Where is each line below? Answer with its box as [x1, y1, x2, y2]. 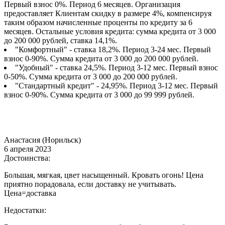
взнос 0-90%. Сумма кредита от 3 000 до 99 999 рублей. [4, 90, 194, 99]
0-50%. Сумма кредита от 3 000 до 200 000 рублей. [4, 72, 177, 81]
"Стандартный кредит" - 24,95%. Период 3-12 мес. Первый [15, 81, 218, 90]
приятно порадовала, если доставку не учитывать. [4, 180, 176, 189]
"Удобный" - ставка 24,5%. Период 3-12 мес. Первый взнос [15, 63, 218, 72]
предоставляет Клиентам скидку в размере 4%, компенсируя [4, 9, 211, 18]
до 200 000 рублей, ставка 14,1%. [4, 36, 117, 45]
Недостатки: [4, 206, 46, 215]
